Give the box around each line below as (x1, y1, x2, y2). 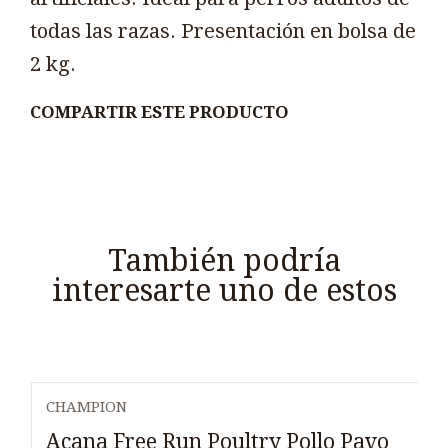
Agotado (72, 418, 130, 435)
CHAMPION (46, 398, 127, 417)
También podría (107, 242, 341, 278)
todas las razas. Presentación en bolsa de (30, 19, 416, 44)
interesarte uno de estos (51, 272, 397, 308)
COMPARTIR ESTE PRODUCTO (30, 101, 289, 122)
